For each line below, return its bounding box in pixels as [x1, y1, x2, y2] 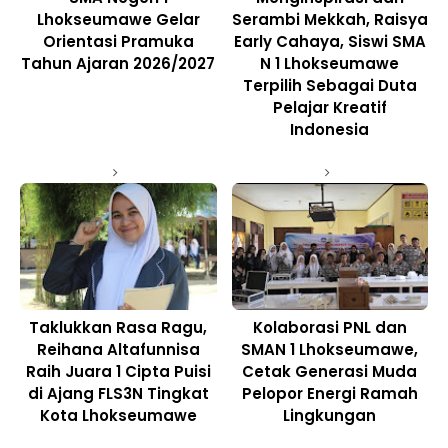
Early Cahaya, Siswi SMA [233, 31, 426, 53]
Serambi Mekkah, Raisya [231, 9, 428, 31]
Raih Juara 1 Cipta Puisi [25, 360, 211, 382]
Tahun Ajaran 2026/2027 [21, 53, 216, 75]
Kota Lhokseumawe [39, 404, 197, 426]
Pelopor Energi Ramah [241, 382, 418, 404]
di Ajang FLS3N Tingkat [27, 382, 209, 404]
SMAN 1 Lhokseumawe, [241, 338, 419, 360]
